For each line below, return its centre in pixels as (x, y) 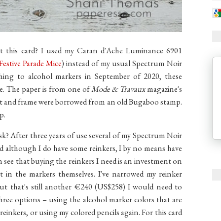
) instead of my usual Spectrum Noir (122, 63)
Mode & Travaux (118, 89)
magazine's (164, 89)
